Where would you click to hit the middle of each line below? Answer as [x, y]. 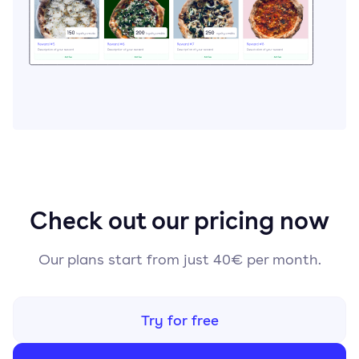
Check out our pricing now [179, 220]
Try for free [179, 320]
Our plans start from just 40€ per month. [179, 259]
